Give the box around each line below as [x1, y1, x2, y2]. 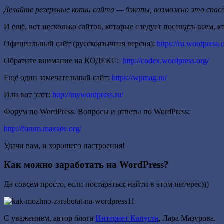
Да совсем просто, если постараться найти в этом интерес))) [4, 179, 209, 188]
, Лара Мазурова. [158, 213, 216, 222]
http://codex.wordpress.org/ [123, 56, 209, 65]
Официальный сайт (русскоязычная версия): [4, 39, 157, 48]
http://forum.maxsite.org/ [4, 124, 81, 133]
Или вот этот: [4, 90, 52, 99]
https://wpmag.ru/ [112, 73, 167, 82]
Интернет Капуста [95, 213, 158, 222]
